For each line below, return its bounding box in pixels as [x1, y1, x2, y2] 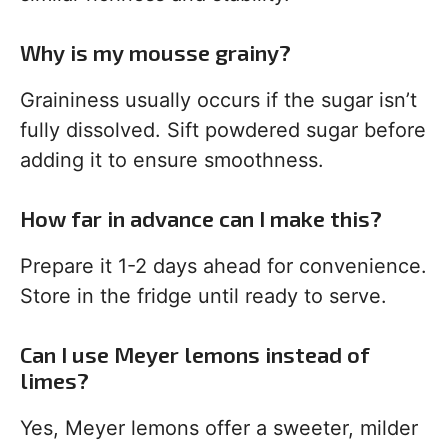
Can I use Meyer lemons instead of [20, 341, 370, 368]
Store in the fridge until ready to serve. [20, 284, 387, 309]
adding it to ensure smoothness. [20, 148, 324, 173]
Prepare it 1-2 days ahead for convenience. [20, 254, 427, 279]
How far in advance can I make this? [20, 205, 382, 232]
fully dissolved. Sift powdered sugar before [20, 118, 426, 143]
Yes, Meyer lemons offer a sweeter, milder [20, 416, 418, 441]
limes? [20, 367, 89, 394]
